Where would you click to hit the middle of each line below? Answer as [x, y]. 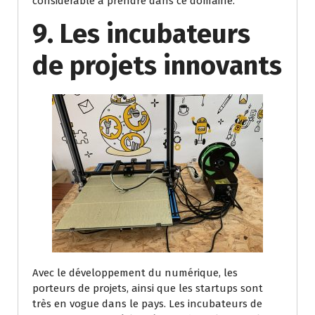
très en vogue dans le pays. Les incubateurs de [147, 303]
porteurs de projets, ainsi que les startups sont [148, 288]
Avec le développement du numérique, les [135, 272]
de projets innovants [157, 65]
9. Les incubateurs [141, 33]
